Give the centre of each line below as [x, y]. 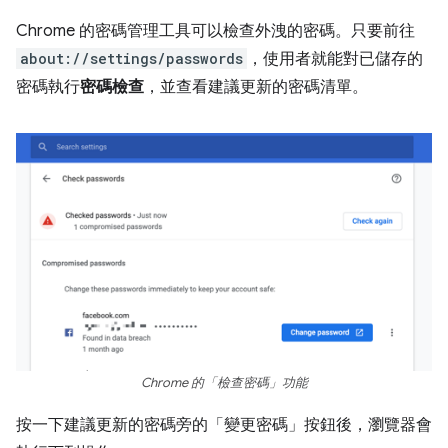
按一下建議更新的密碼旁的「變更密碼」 [160, 425]
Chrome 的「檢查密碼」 [211, 383]
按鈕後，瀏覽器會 [368, 425]
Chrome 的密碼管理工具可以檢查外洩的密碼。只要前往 [215, 31]
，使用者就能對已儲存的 [335, 59]
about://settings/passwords [131, 58]
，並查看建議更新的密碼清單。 [256, 87]
